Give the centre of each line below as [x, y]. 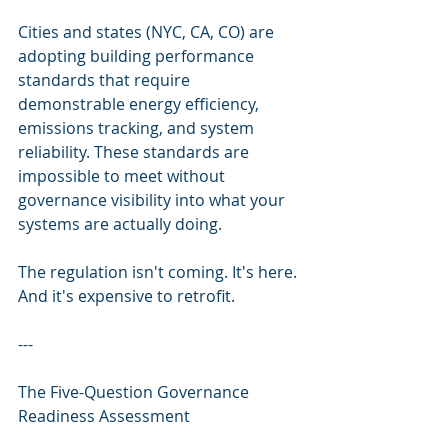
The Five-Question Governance [135, 392]
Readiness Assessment [104, 416]
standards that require [106, 80]
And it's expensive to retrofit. [126, 296]
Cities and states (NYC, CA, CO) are [148, 32]
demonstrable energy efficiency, [140, 104]
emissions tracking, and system [138, 128]
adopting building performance [138, 56]
